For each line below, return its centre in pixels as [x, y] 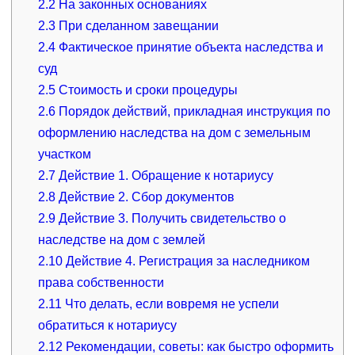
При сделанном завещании [137, 25]
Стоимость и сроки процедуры [147, 90]
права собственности [101, 282]
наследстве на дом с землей [122, 239]
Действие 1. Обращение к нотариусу [165, 175]
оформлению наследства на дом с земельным [175, 132]
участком [65, 154]
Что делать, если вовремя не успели [171, 303]
